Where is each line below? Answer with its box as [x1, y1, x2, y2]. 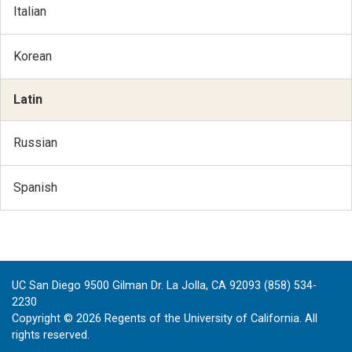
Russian [13, 134, 57, 150]
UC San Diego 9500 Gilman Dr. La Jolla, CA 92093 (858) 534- [12, 279, 317, 293]
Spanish [13, 179, 57, 195]
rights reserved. [12, 328, 90, 343]
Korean [13, 48, 52, 64]
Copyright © [12, 312, 76, 326]
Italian [13, 3, 46, 19]
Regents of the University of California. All [101, 312, 317, 326]
